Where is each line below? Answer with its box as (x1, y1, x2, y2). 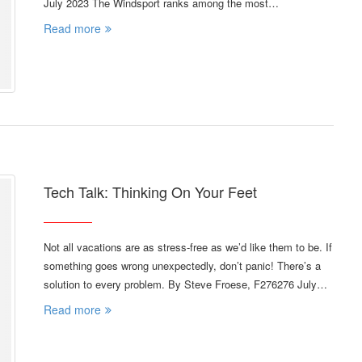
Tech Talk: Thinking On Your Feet (44, 180, 257, 202)
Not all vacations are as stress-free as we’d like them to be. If (44, 238, 332, 255)
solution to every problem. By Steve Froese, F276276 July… (44, 276, 327, 292)
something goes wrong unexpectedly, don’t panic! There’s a (44, 257, 321, 273)
